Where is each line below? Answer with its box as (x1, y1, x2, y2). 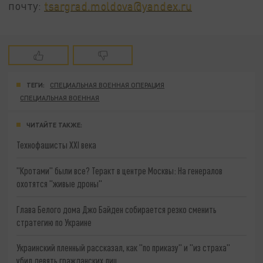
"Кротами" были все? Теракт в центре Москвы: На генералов (16, 165, 223, 177)
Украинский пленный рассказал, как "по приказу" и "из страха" (16, 242, 231, 254)
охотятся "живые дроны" (16, 178, 103, 190)
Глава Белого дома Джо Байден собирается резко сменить (16, 203, 217, 215)
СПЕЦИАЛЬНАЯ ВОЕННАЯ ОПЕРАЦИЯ (50, 80, 165, 89)
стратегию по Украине (16, 216, 92, 228)
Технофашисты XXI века (16, 139, 97, 151)
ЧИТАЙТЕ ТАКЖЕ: (26, 120, 82, 129)
